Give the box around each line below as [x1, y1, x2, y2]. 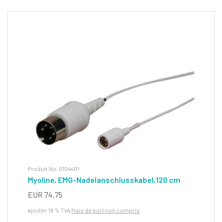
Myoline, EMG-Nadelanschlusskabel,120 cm [28, 174, 180, 184]
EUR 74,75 [28, 189, 62, 199]
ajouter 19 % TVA [28, 206, 71, 214]
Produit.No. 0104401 [28, 165, 79, 172]
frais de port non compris [71, 206, 140, 214]
